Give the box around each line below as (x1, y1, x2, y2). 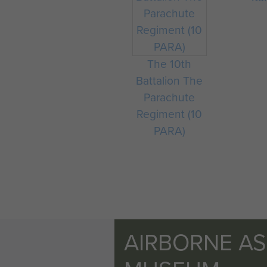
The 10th (147, 55, 192, 73)
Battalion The (136, 72, 203, 89)
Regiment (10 (136, 105, 203, 123)
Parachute (144, 89, 195, 106)
